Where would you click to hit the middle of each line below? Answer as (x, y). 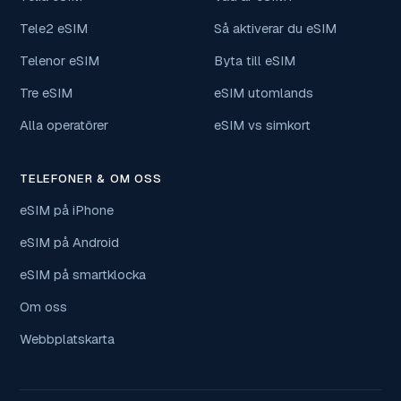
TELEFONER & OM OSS (91, 179)
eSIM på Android (69, 243)
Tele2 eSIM (54, 29)
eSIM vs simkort (262, 125)
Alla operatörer (64, 125)
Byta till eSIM (255, 61)
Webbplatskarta (67, 339)
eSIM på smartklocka (83, 275)
